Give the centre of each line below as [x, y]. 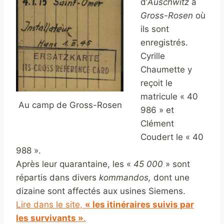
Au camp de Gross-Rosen [70, 105]
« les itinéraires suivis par [139, 205]
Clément [157, 124]
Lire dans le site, [50, 205]
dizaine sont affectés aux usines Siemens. [101, 191]
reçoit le [156, 83]
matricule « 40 [169, 97]
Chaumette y [166, 70]
